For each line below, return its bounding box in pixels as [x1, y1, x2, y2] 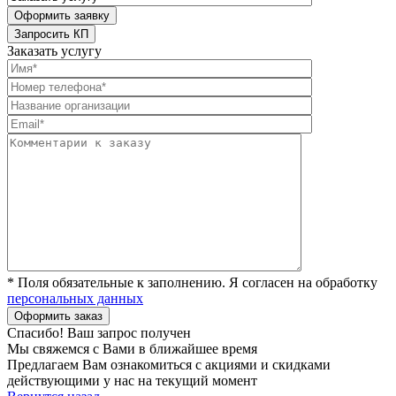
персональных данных [7, 290, 143, 306]
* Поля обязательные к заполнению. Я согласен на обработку [7, 274, 377, 290]
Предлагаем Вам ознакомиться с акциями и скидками [7, 356, 331, 372]
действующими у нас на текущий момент [7, 372, 257, 388]
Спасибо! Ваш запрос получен [7, 324, 191, 340]
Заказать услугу [7, 42, 102, 58]
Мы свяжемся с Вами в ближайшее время [7, 340, 257, 356]
